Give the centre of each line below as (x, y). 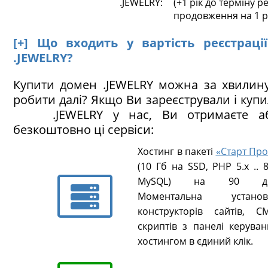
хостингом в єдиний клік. (195, 241)
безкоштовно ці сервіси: (83, 130)
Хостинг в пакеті (177, 151)
